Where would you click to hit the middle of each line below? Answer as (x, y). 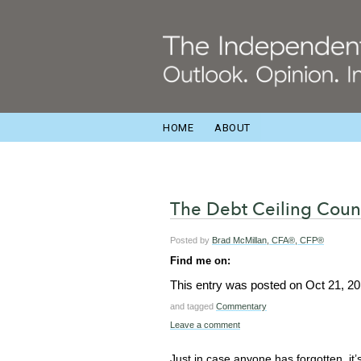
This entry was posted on (238, 285)
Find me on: (200, 261)
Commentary (241, 307)
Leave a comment (205, 325)
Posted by (190, 241)
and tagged (193, 307)
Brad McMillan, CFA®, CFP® (268, 241)
